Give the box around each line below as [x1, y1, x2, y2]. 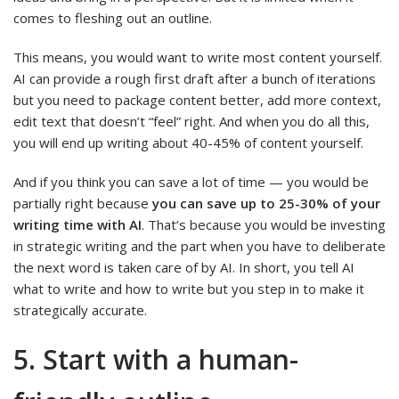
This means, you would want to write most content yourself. [13, 47, 382, 66]
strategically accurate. [13, 300, 147, 319]
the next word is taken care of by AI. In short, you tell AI [13, 257, 354, 276]
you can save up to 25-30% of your [152, 193, 380, 212]
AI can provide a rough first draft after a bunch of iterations [13, 69, 376, 87]
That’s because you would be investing [148, 215, 386, 233]
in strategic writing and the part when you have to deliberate [13, 236, 386, 255]
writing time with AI [13, 215, 142, 233]
